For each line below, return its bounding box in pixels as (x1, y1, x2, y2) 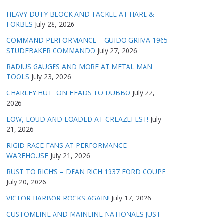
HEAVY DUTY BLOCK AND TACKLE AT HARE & (6, 9, 154, 18)
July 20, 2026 (6, 177, 46, 186)
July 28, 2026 (35, 19, 74, 29)
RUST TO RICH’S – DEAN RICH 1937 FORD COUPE (6, 167, 165, 176)
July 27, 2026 (97, 46, 137, 55)
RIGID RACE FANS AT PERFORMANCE (6, 141, 127, 150)
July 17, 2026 (111, 193, 151, 202)
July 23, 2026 (31, 72, 71, 81)
